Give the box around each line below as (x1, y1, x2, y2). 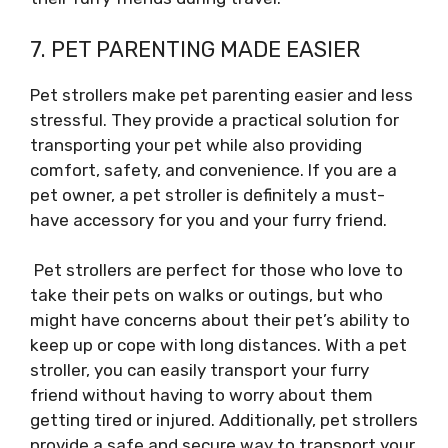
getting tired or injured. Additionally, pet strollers (30, 410, 418, 430)
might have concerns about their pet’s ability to (30, 310, 410, 330)
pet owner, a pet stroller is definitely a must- (30, 184, 385, 205)
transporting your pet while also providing (30, 134, 362, 155)
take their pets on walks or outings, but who (30, 285, 383, 305)
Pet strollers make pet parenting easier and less (30, 84, 413, 105)
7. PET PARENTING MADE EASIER (30, 35, 360, 63)
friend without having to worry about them (30, 385, 373, 405)
